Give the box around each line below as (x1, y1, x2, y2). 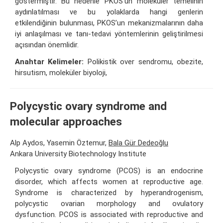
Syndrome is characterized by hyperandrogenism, (15, 188, 203, 198)
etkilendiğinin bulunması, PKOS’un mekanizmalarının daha (15, 18, 203, 27)
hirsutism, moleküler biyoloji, (15, 68, 107, 77)
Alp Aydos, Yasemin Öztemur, (10, 138, 109, 148)
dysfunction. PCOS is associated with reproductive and (15, 210, 203, 220)
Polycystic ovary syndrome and (10, 99, 167, 112)
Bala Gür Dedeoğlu (109, 138, 168, 148)
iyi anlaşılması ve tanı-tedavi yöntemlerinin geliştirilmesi (15, 29, 203, 38)
